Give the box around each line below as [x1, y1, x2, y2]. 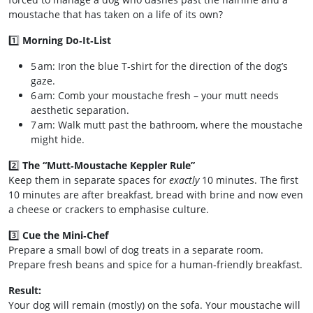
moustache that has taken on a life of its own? [8, 8, 223, 21]
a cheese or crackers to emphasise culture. [8, 203, 209, 216]
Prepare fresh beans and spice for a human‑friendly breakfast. [8, 258, 303, 271]
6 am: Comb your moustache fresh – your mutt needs [31, 89, 279, 102]
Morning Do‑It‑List [22, 34, 111, 47]
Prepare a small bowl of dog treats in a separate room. [8, 243, 263, 256]
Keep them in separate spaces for [8, 173, 169, 187]
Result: [8, 284, 41, 297]
